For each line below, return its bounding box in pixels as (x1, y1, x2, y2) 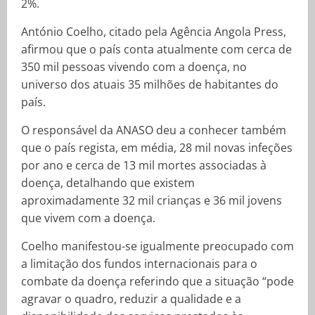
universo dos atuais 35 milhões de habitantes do (21, 76, 278, 92)
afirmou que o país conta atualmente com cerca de (21, 41, 292, 57)
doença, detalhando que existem (21, 174, 195, 191)
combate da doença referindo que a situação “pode (21, 273, 294, 289)
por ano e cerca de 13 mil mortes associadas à (21, 157, 266, 173)
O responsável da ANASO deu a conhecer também (21, 122, 286, 138)
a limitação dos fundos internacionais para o (21, 255, 257, 271)
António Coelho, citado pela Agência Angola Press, (21, 23, 286, 39)
